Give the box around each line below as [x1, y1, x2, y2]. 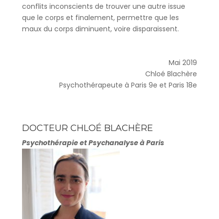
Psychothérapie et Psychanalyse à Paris [22, 138, 164, 148]
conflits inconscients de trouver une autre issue [22, 1, 185, 11]
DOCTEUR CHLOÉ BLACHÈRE [22, 123, 153, 133]
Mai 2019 [169, 58, 197, 67]
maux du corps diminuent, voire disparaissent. [22, 24, 179, 34]
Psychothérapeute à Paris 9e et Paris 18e [59, 80, 197, 90]
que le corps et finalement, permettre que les [22, 13, 179, 22]
